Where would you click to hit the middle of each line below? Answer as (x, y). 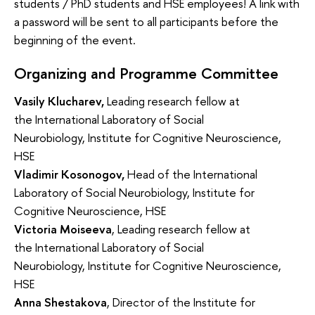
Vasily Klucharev (58, 101)
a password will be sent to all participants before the (146, 21)
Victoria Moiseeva (63, 229)
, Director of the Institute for (181, 302)
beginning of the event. (75, 39)
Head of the (160, 174)
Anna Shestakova (60, 302)
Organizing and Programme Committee (146, 73)
